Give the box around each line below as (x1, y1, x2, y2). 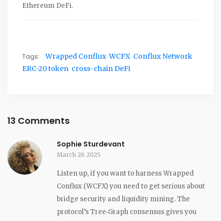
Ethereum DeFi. (22, 1, 73, 10)
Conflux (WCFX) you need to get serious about (57, 182, 205, 190)
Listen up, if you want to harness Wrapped (57, 169, 194, 178)
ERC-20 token (22, 64, 69, 73)
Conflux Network (133, 51, 192, 61)
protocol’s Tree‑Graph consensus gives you (57, 207, 196, 216)
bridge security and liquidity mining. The (57, 194, 190, 203)
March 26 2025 (57, 150, 101, 158)
